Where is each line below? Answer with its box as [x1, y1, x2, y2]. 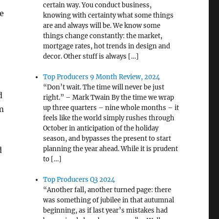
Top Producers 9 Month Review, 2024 [43, 73, 160, 82]
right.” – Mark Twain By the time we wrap [43, 93, 175, 102]
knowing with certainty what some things [43, 11, 174, 20]
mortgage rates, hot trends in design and [43, 42, 171, 51]
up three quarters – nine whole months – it [43, 104, 179, 112]
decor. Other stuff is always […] [43, 52, 139, 61]
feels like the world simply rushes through [43, 114, 175, 123]
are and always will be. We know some [43, 22, 161, 30]
